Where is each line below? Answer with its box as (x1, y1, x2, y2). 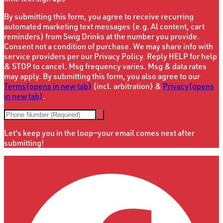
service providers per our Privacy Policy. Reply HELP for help (4, 51, 217, 62)
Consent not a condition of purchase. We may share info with (4, 41, 213, 52)
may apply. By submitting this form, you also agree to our (4, 71, 200, 82)
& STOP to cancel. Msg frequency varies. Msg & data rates (4, 61, 207, 72)
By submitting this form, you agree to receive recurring (4, 11, 194, 22)
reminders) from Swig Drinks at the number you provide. (4, 31, 200, 42)
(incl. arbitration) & (93, 81, 161, 92)
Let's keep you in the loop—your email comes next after (4, 128, 195, 138)
